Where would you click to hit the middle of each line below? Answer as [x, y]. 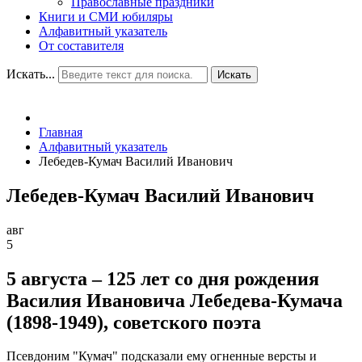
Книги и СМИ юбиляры [106, 16]
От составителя [81, 45]
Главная [61, 132]
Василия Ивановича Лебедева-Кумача [175, 300]
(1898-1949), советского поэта [134, 322]
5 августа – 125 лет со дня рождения [163, 278]
